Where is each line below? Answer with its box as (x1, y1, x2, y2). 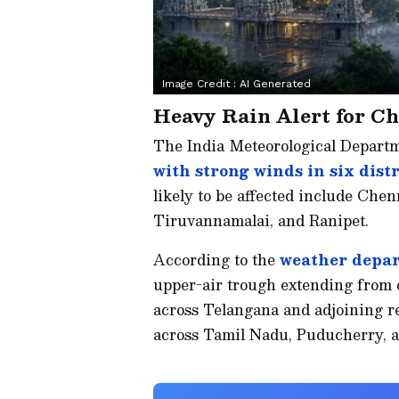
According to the (153, 248, 280, 273)
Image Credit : (162, 77, 240, 91)
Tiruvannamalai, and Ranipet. (153, 208, 369, 233)
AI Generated (240, 77, 311, 91)
